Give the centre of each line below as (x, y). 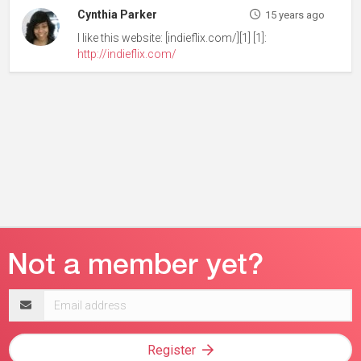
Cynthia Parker (118, 14)
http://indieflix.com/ (127, 54)
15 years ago (295, 15)
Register (172, 350)
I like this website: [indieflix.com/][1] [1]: (172, 37)
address (31, 313)
